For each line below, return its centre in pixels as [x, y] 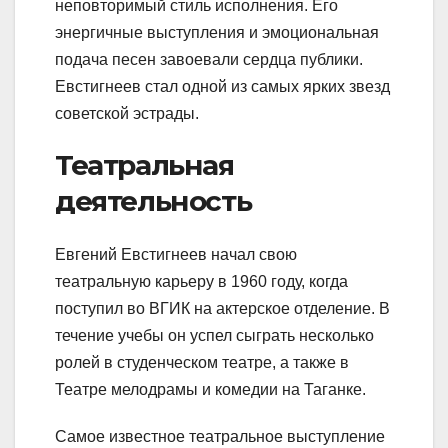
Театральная [144, 164]
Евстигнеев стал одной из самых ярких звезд [222, 86]
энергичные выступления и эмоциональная [217, 32]
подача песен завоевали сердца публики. [209, 59]
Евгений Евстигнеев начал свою [176, 255]
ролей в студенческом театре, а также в [202, 363]
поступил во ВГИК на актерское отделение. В [222, 309]
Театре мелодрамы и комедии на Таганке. [210, 390]
